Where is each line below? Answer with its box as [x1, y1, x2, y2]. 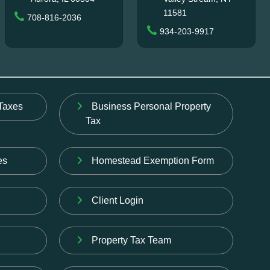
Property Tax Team [91, 234, 171, 245]
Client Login [91, 195, 143, 206]
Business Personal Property [91, 101, 211, 111]
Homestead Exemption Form [91, 155, 214, 166]
